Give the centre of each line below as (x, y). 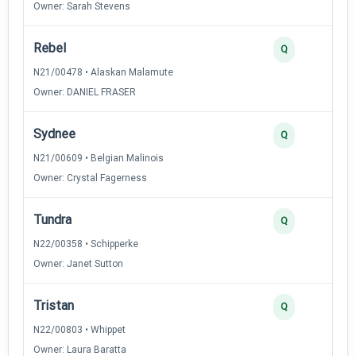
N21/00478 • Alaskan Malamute (103, 72)
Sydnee (54, 133)
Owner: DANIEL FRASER (85, 92)
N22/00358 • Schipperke (86, 244)
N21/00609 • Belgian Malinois (99, 158)
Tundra (52, 219)
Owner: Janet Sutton (78, 263)
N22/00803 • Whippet (79, 329)
